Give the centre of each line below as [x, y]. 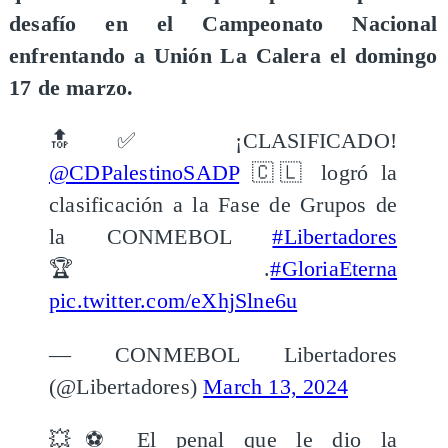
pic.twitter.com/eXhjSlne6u [173, 301]
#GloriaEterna [334, 269]
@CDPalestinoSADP [144, 173]
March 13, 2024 [275, 386]
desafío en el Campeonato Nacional [223, 23]
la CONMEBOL [160, 237]
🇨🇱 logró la [318, 173]
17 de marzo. [71, 87]
